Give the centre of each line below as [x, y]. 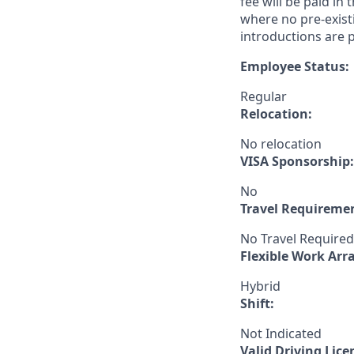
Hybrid [260, 286]
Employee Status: [295, 66]
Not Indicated [281, 333]
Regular [264, 96]
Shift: [257, 303]
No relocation [281, 144]
